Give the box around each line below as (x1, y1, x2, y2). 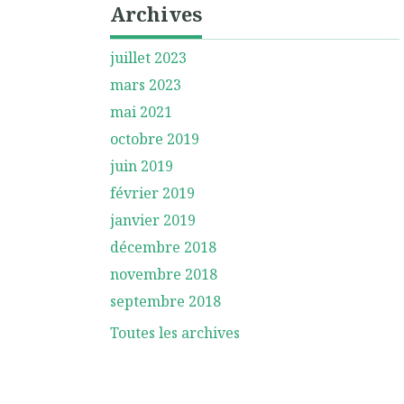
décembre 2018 (110, 237, 216, 257)
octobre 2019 (110, 129, 199, 149)
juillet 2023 (110, 48, 187, 68)
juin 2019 (110, 156, 173, 176)
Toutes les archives (110, 323, 240, 343)
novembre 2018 (110, 264, 217, 284)
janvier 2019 (110, 210, 196, 230)
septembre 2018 (110, 291, 221, 311)
